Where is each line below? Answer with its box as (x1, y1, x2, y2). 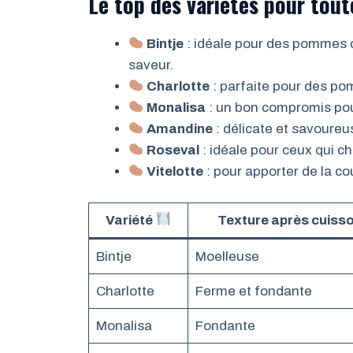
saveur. (128, 58, 173, 73)
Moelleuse (195, 248, 259, 264)
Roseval (147, 143, 200, 158)
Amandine (147, 121, 214, 137)
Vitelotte (147, 164, 204, 180)
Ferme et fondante (195, 283, 312, 299)
